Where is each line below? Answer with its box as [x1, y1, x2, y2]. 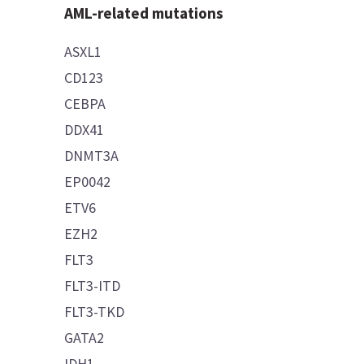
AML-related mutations [64, 2, 224, 23]
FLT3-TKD [64, 301, 126, 321]
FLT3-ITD [64, 275, 121, 295]
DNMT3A [64, 145, 119, 165]
